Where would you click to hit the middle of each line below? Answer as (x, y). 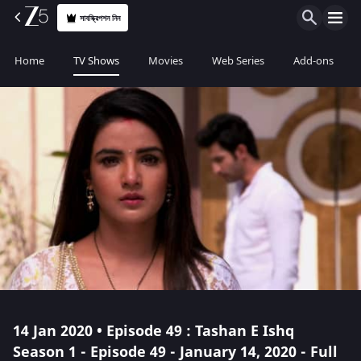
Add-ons (313, 61)
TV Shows (96, 61)
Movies (166, 61)
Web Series (238, 61)
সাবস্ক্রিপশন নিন (100, 18)
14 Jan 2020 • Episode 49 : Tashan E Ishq (154, 331)
